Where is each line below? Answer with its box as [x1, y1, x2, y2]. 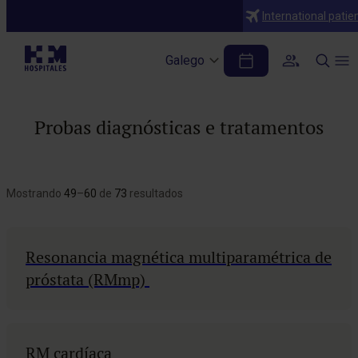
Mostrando [6, 187, 64, 200]
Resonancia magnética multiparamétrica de [26, 247, 332, 268]
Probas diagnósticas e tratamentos [34, 115, 324, 140]
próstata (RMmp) [26, 269, 149, 290]
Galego [165, 53, 205, 68]
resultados [127, 187, 183, 200]
